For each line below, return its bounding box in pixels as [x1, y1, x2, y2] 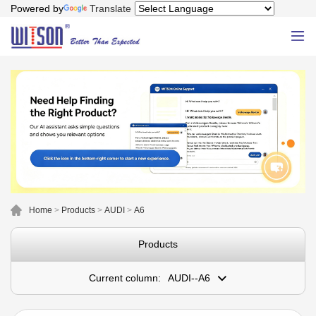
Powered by [11, 3, 63, 14]
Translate [90, 3, 131, 14]
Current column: [89, 272, 161, 284]
